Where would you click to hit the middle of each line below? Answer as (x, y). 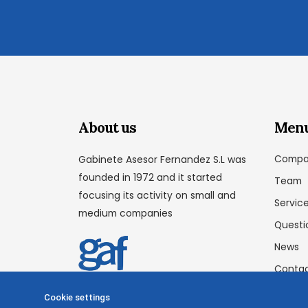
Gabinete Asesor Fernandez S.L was (162, 159)
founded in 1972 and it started (150, 177)
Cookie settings (77, 297)
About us (107, 127)
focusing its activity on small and (157, 195)
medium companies (125, 213)
